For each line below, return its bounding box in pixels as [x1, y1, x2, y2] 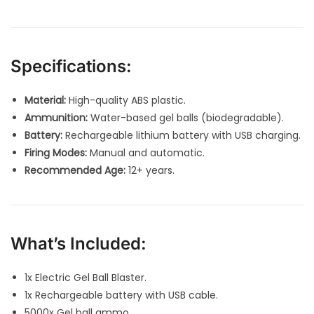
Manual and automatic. [87, 146, 205, 161]
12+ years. [125, 163, 175, 178]
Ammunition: [25, 111, 88, 125]
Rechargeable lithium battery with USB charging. [62, 128, 301, 143]
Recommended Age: [25, 163, 125, 178]
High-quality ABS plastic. [66, 93, 186, 108]
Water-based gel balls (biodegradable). [88, 111, 284, 125]
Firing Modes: [25, 146, 87, 161]
